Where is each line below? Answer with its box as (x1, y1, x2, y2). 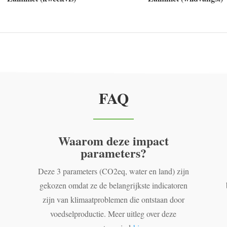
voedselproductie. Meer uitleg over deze (50, 208, 177, 219)
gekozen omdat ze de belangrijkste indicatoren (39, 179, 187, 191)
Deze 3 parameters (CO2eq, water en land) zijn (37, 165, 189, 176)
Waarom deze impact (58, 131, 169, 149)
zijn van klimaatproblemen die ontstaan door (42, 194, 184, 205)
